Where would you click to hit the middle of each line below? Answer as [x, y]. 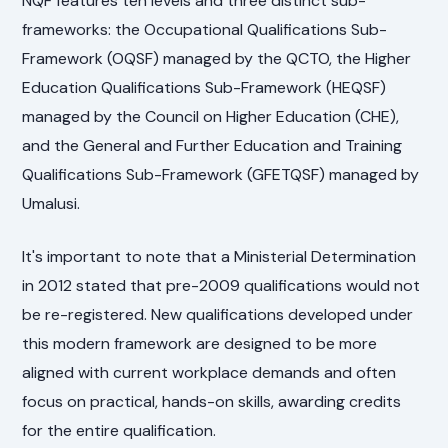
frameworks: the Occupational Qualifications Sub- [205, 30]
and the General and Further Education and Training [212, 146]
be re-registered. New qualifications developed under [218, 315]
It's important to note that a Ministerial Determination [219, 257]
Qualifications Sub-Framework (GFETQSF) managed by [221, 175]
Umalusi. [51, 204]
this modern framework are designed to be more [200, 344]
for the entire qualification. [119, 431]
